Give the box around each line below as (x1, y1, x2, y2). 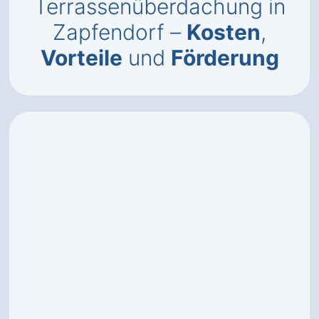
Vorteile (40, 45, 122, 70)
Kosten (187, 19, 261, 45)
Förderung (170, 45, 279, 70)
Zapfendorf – (53, 19, 187, 45)
